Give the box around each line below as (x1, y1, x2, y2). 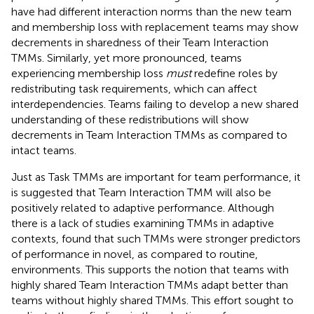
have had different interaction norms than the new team (11, 4, 292, 18)
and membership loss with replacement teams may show (11, 20, 299, 34)
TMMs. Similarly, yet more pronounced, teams (11, 50, 242, 64)
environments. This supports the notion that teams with (11, 262, 289, 276)
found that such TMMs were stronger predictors (62, 231, 301, 245)
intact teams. (11, 143, 76, 157)
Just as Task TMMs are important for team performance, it (11, 170, 301, 184)
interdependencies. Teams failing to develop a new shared (11, 97, 299, 111)
